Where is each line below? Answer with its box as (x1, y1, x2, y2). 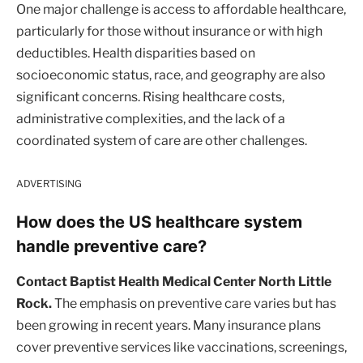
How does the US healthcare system (16, 211, 302, 232)
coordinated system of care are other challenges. (16, 133, 307, 149)
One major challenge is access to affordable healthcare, (16, 2, 346, 18)
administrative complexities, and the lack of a (16, 111, 285, 127)
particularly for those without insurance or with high (16, 23, 322, 40)
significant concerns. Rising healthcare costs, (16, 89, 284, 105)
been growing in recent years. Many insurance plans (16, 318, 321, 334)
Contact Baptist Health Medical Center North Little (16, 274, 331, 290)
